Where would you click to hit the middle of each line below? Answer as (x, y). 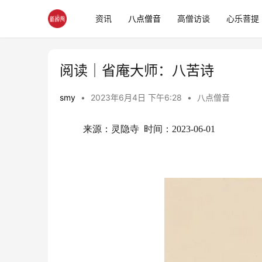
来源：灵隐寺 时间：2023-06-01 (149, 129)
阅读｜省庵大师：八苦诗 (137, 70)
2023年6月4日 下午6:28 (137, 97)
